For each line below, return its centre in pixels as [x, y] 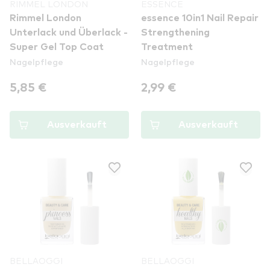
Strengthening [175, 33]
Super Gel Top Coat [57, 47]
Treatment [167, 47]
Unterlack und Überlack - [69, 33]
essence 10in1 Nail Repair [200, 18]
